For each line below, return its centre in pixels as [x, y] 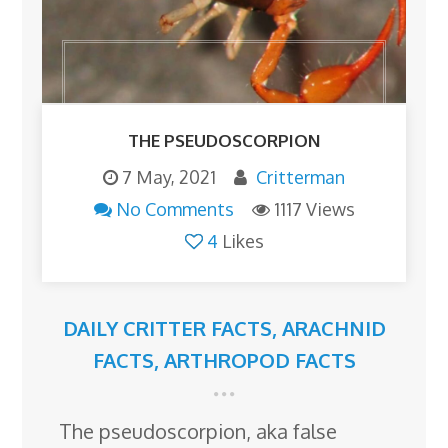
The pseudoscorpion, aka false [198, 431]
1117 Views [314, 209]
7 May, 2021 [169, 177]
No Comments [174, 209]
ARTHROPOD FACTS [259, 360]
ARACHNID [333, 328]
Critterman [300, 177]
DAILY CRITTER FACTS [167, 328]
